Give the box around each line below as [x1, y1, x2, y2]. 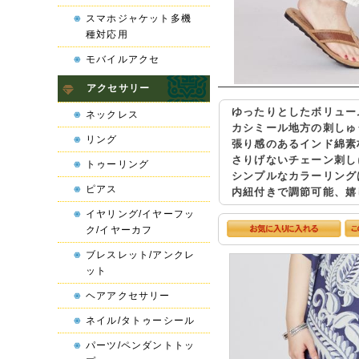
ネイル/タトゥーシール [86, 315, 196, 326]
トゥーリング [86, 159, 150, 170]
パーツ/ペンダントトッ [86, 340, 196, 351]
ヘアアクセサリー [86, 290, 171, 301]
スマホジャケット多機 [86, 13, 192, 24]
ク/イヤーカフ [86, 224, 153, 236]
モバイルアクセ [86, 54, 160, 65]
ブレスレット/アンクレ [86, 249, 196, 260]
